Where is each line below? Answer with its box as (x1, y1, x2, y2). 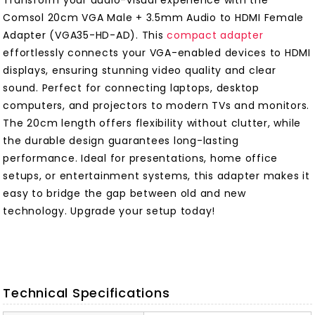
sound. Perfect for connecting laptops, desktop (3, 81, 259, 96)
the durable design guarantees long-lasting (3, 134, 239, 148)
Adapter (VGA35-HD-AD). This (3, 28, 167, 43)
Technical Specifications (3, 284, 170, 302)
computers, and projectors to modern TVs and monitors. (3, 98, 310, 113)
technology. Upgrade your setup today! (3, 204, 216, 219)
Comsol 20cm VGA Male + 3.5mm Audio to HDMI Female (3, 11, 304, 25)
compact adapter (167, 28, 264, 43)
